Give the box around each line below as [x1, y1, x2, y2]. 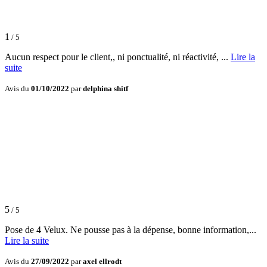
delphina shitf [83, 84, 128, 94]
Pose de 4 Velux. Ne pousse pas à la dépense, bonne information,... [5, 225, 256, 235]
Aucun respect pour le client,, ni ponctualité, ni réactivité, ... [5, 52, 231, 63]
